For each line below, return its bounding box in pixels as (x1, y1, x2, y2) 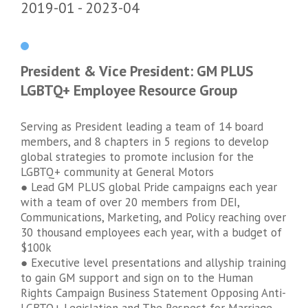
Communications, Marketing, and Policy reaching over (21, 210, 286, 225)
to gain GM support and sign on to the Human (21, 270, 253, 286)
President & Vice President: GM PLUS (21, 60, 254, 80)
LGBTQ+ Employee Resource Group (21, 80, 238, 100)
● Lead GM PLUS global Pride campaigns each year (21, 179, 277, 195)
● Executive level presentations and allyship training (21, 255, 286, 271)
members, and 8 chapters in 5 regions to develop (21, 134, 269, 150)
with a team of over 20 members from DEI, (21, 195, 239, 210)
